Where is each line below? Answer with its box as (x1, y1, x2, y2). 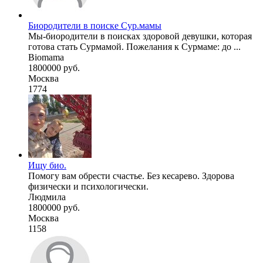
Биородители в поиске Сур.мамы (28, 20, 161, 31)
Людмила (28, 191, 66, 202)
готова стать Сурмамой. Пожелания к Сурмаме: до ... (28, 41, 241, 52)
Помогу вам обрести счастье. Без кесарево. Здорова (28, 170, 234, 181)
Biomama (28, 52, 64, 62)
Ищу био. (28, 160, 66, 170)
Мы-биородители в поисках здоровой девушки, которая (28, 31, 252, 41)
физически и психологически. (28, 181, 149, 191)
